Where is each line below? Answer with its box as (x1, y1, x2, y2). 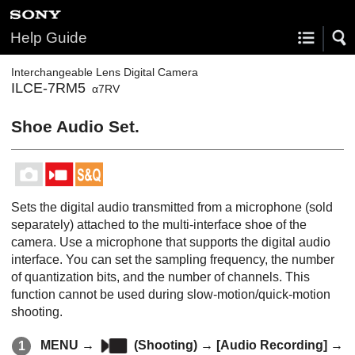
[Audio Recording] (216, 338, 328, 352)
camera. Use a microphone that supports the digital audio (11, 235, 330, 249)
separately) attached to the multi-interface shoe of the (11, 218, 307, 231)
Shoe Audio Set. (11, 117, 139, 136)
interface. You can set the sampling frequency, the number (11, 253, 334, 266)
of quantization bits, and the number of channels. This (11, 270, 310, 284)
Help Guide (10, 29, 87, 46)
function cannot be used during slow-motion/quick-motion (11, 288, 330, 301)
